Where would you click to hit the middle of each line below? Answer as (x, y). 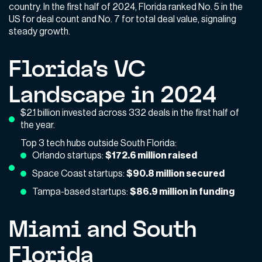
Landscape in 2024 (113, 94)
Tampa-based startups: (81, 192)
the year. (38, 125)
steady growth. (39, 31)
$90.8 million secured (175, 173)
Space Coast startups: (79, 173)
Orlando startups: (69, 155)
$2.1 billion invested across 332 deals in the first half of (130, 113)
